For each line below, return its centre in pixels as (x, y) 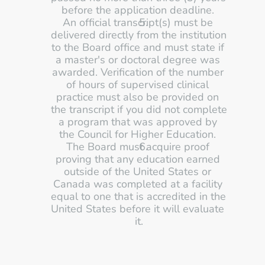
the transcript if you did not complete (139, 109)
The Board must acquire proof (138, 147)
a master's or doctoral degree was (138, 60)
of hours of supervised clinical (138, 85)
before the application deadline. (139, 10)
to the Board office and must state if (138, 47)
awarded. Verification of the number (138, 72)
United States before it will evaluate (138, 209)
